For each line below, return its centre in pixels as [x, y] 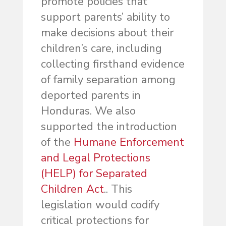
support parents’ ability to [105, 17]
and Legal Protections [95, 158]
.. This [118, 189]
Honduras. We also [88, 111]
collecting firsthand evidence [112, 64]
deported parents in [91, 96]
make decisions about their [107, 33]
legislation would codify [100, 205]
